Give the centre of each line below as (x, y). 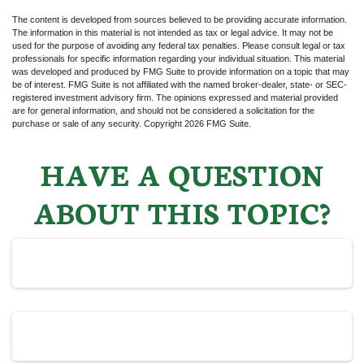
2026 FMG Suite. (218, 123)
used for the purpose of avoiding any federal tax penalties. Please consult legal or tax (179, 45)
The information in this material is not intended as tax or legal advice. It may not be (173, 32)
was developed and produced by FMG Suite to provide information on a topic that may (181, 71)
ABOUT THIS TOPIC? (182, 211)
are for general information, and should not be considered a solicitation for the (163, 110)
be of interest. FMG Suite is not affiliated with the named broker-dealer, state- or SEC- (180, 84)
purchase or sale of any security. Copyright (98, 123)
